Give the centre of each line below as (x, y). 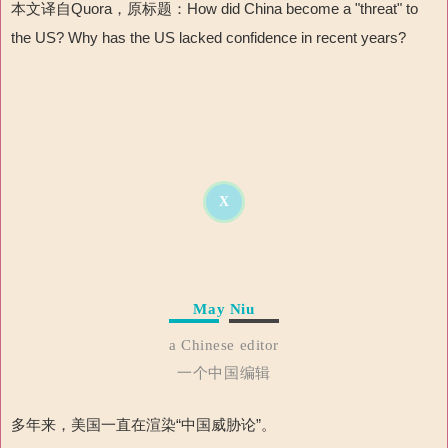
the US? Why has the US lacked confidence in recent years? (208, 37)
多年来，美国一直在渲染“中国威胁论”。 (143, 424)
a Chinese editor (224, 344)
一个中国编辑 (224, 372)
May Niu (224, 308)
